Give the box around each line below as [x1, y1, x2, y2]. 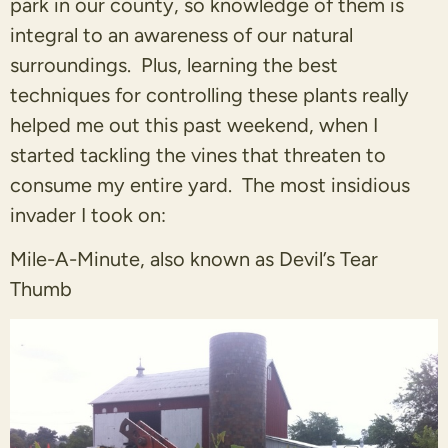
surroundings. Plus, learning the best [10, 52, 338, 77]
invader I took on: [10, 202, 166, 227]
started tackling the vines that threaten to [10, 142, 386, 167]
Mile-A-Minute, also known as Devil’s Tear [10, 247, 378, 272]
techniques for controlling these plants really [10, 82, 409, 107]
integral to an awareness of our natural [10, 22, 353, 47]
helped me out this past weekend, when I [10, 112, 378, 137]
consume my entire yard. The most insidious [10, 172, 410, 197]
